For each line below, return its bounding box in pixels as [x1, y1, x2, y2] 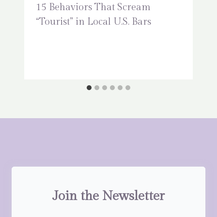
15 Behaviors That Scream [36, 1, 151, 14]
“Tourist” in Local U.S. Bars [36, 16, 151, 28]
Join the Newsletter [52, 188, 165, 204]
